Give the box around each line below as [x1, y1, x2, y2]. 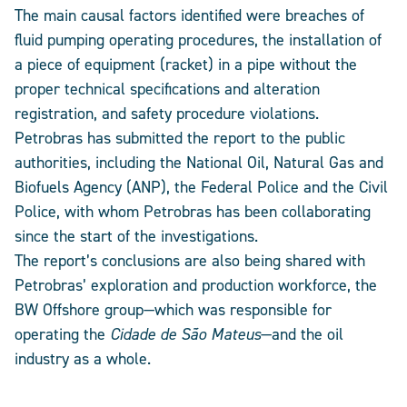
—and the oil [261, 323, 343, 345]
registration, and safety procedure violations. [15, 103, 319, 124]
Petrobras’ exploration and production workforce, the [15, 274, 377, 296]
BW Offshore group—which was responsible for [15, 299, 332, 321]
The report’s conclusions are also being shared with [15, 250, 365, 272]
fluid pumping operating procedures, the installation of [15, 29, 382, 51]
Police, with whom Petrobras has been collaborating [15, 201, 371, 223]
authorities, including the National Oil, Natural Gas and [15, 152, 383, 174]
